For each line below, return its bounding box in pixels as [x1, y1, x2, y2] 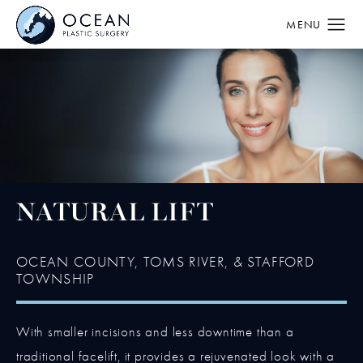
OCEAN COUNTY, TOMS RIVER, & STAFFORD [16, 254, 314, 271]
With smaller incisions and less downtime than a [16, 324, 294, 340]
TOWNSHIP [16, 271, 95, 288]
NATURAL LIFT [16, 202, 214, 228]
